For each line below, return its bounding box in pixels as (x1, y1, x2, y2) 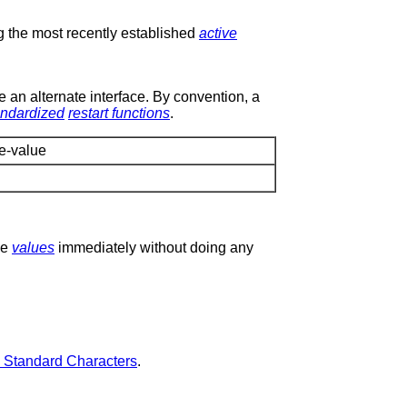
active (199, 25, 237, 41)
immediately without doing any (55, 239, 253, 255)
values (12, 239, 55, 255)
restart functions (68, 104, 170, 121)
